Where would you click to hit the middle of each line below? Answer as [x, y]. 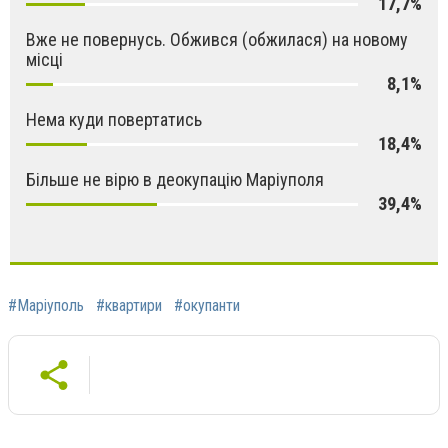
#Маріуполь [46, 306]
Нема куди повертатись [114, 120]
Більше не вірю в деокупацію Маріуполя [175, 180]
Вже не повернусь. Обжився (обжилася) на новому [217, 40]
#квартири [129, 306]
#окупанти [207, 306]
